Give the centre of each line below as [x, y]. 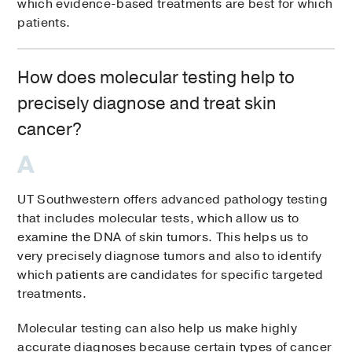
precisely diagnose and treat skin [147, 104]
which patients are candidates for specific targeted [170, 275]
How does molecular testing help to [156, 78]
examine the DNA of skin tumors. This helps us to [163, 238]
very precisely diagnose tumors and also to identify [170, 257]
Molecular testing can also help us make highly [158, 329]
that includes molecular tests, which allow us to [158, 219]
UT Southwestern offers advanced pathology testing [173, 200]
